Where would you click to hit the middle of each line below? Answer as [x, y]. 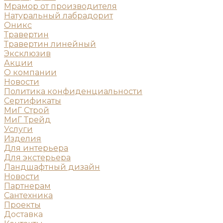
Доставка [23, 214]
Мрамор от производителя [60, 6]
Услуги [18, 129]
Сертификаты [33, 101]
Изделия [23, 138]
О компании [30, 72]
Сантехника [28, 195]
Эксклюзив [27, 53]
